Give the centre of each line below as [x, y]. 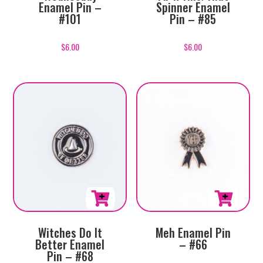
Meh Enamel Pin [193, 232]
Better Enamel [70, 244]
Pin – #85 [193, 19]
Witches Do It [70, 232]
